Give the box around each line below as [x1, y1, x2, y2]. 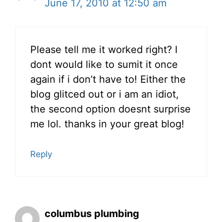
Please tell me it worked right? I [30, 44, 177, 56]
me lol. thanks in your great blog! [30, 118, 184, 130]
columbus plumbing [45, 208, 139, 220]
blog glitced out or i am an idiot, [30, 88, 179, 101]
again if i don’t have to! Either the [30, 73, 186, 86]
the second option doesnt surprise [30, 103, 191, 115]
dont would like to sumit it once [30, 58, 178, 71]
